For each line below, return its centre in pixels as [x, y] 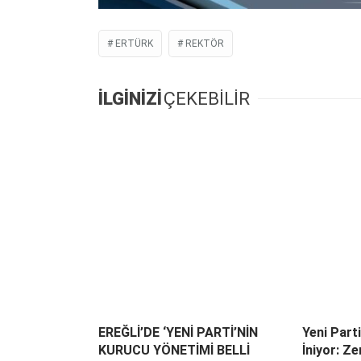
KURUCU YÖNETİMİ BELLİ [174, 350]
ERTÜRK [134, 43]
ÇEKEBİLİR [207, 98]
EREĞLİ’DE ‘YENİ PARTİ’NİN [178, 332]
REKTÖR [205, 43]
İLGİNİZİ [130, 98]
